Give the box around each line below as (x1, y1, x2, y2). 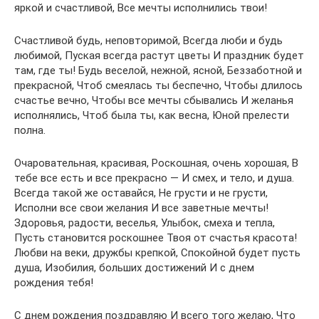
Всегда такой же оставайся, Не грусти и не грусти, (14, 187, 268, 199)
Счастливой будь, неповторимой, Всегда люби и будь (14, 34, 283, 47)
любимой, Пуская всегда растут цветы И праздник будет (14, 49, 304, 62)
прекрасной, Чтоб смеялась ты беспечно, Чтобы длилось (14, 79, 303, 92)
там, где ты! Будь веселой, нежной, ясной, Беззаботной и (14, 64, 302, 77)
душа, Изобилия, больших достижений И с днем (14, 261, 254, 274)
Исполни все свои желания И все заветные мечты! (14, 202, 268, 214)
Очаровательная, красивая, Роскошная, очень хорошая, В (14, 157, 298, 169)
